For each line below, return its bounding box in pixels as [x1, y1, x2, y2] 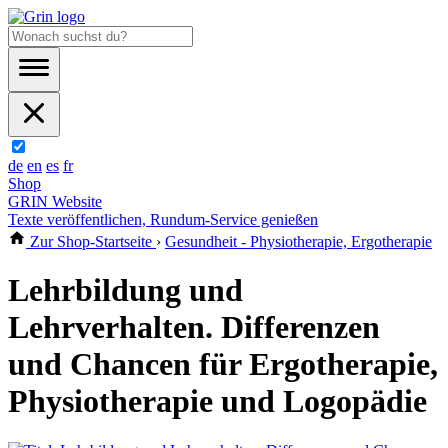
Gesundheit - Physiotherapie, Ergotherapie [165, 233, 432, 250]
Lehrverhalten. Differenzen [8, 309, 380, 346]
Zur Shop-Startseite [26, 233, 156, 250]
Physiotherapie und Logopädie [8, 383, 427, 420]
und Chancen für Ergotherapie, [8, 346, 438, 383]
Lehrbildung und [8, 272, 243, 309]
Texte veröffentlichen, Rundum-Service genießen [8, 211, 318, 228]
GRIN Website [8, 193, 102, 210]
